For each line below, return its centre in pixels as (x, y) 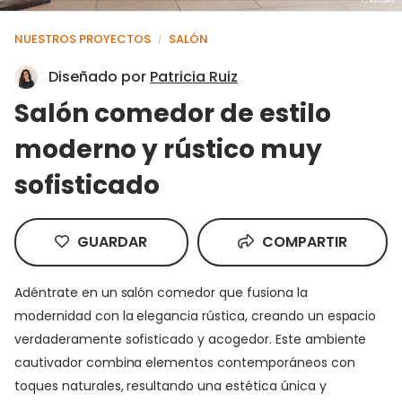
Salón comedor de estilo (173, 113)
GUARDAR (111, 241)
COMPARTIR (302, 241)
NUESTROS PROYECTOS (83, 39)
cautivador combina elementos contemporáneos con (185, 362)
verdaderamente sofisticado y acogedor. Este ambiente (191, 339)
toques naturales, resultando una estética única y (170, 385)
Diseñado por (99, 76)
